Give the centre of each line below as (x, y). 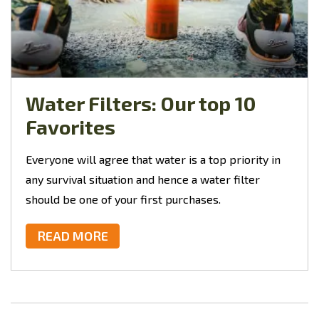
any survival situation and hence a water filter (143, 179)
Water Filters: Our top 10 (141, 104)
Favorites (70, 127)
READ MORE (73, 236)
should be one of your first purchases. (123, 199)
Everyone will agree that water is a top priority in (153, 159)
